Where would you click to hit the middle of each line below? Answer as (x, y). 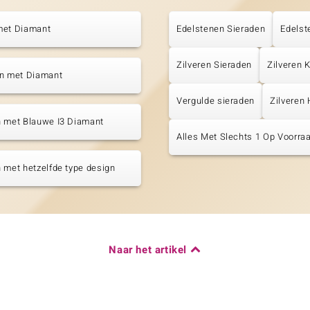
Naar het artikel (148, 250)
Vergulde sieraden (216, 101)
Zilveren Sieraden (215, 65)
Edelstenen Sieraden (221, 29)
